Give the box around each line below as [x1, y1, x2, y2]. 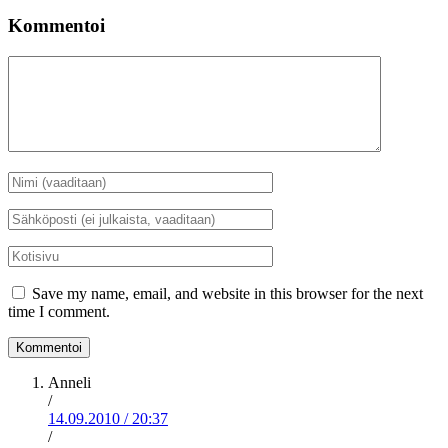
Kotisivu [7, 245, 61, 263]
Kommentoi [8, 15, 105, 37]
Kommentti [7, 55, 78, 73]
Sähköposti [7, 208, 77, 226]
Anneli [48, 374, 91, 392]
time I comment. [8, 303, 110, 321]
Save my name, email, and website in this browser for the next [32, 285, 423, 303]
